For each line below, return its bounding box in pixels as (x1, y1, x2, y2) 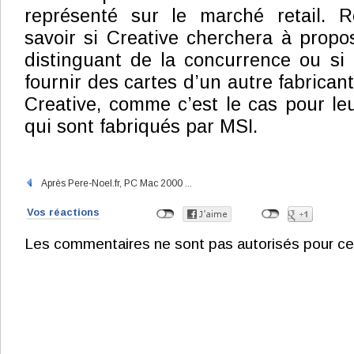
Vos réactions (27, 206, 100, 218)
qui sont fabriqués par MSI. (24, 116, 258, 137)
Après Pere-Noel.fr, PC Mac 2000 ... (34, 178, 192, 189)
